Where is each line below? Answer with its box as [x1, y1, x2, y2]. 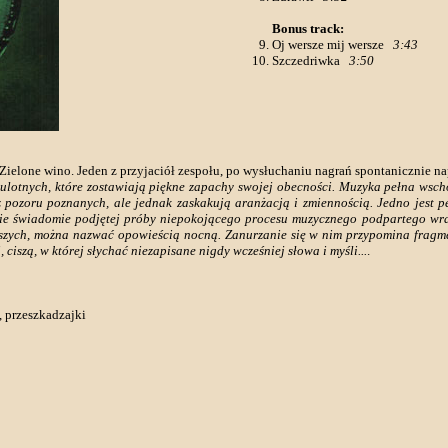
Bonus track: [271, 21, 344, 36]
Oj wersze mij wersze [271, 37, 393, 52]
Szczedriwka [271, 53, 349, 68]
